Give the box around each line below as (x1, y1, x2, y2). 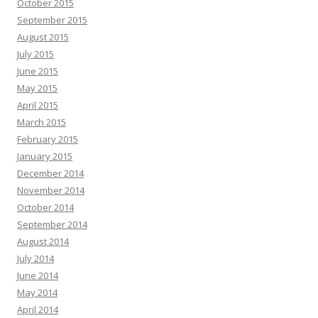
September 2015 (17, 13, 87, 26)
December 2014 (17, 166, 84, 180)
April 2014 (17, 302, 58, 316)
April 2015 (17, 98, 58, 111)
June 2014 (17, 268, 58, 282)
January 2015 (17, 149, 72, 163)
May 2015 (17, 81, 57, 94)
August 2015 (17, 30, 69, 43)
